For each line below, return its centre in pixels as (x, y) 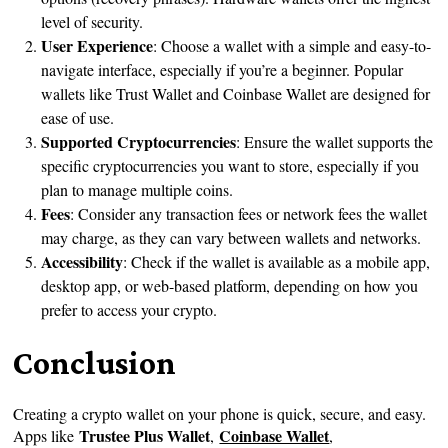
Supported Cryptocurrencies (139, 141)
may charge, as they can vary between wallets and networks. (231, 237)
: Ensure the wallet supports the (335, 141)
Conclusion (95, 362)
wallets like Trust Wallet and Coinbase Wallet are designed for (236, 93)
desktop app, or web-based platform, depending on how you (230, 285)
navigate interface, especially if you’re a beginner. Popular (222, 69)
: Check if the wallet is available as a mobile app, (277, 261)
